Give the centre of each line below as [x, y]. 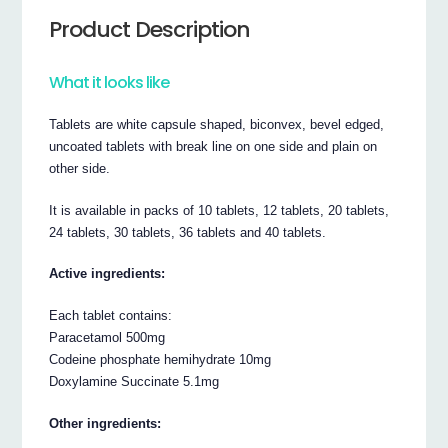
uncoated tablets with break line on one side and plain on [213, 146]
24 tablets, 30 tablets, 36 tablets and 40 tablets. [188, 232]
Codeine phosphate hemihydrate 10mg [160, 360]
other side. [80, 168]
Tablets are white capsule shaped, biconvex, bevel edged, [217, 124]
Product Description [150, 29]
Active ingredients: [107, 274]
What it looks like [109, 82]
